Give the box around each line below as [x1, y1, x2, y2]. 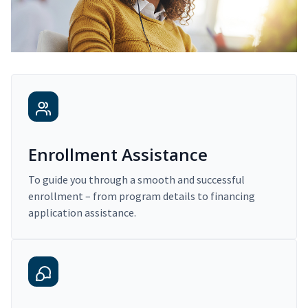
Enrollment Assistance [28, 143, 208, 166]
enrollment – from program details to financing [28, 189, 255, 203]
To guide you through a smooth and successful [28, 173, 245, 187]
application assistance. [28, 206, 136, 220]
